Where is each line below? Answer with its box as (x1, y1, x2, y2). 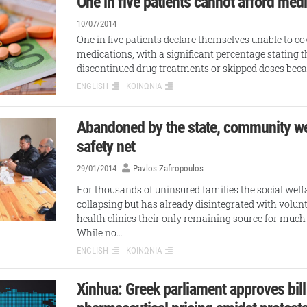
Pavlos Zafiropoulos (133, 163, 204, 174)
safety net (77, 137, 136, 157)
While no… (77, 225, 123, 239)
